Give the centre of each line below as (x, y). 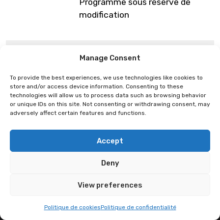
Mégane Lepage (58, 51)
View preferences (110, 185)
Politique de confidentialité (138, 207)
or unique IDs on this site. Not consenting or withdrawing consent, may (110, 104)
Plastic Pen (162, 51)
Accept (110, 141)
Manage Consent (110, 58)
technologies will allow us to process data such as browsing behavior (108, 95)
